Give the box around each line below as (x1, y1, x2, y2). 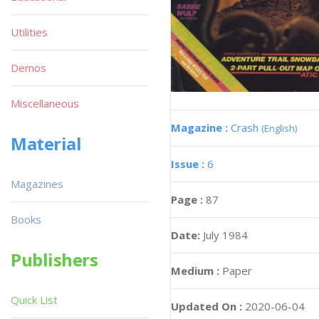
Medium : (171, 263, 219, 278)
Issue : (171, 157, 207, 172)
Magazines (11, 177, 63, 191)
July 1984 (203, 228, 248, 243)
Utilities (11, 25, 48, 39)
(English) (261, 122, 297, 135)
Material (11, 132, 82, 155)
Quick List (11, 293, 58, 307)
